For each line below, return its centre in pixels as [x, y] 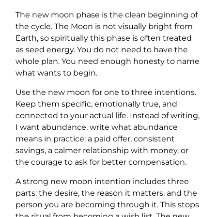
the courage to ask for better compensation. [101, 162]
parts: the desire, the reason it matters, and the [106, 193]
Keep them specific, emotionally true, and [96, 104]
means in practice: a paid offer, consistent [95, 139]
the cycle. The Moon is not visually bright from [104, 27]
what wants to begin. [56, 73]
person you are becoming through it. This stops [107, 205]
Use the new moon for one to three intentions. [106, 93]
